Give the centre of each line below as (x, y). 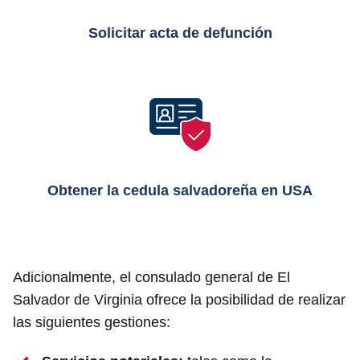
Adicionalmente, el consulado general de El (151, 278)
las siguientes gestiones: (92, 323)
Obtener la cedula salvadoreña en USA (180, 191)
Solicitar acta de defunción (180, 33)
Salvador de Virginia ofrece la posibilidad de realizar (179, 300)
